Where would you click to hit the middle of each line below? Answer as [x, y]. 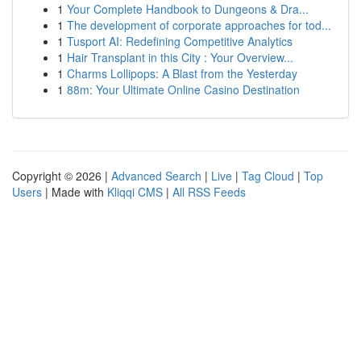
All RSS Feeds [209, 192]
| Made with [75, 192]
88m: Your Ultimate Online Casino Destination [183, 89]
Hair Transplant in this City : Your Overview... [180, 57]
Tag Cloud [268, 176]
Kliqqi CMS [135, 192]
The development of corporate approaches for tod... [199, 25]
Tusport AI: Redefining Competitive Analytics [180, 41]
